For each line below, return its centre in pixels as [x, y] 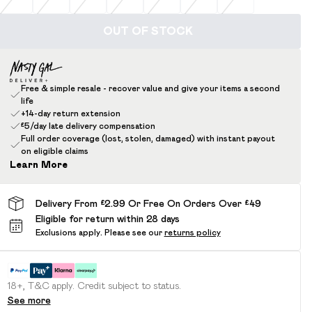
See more [29, 300]
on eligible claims [54, 151]
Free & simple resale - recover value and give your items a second [150, 88]
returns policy [192, 232]
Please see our [133, 232]
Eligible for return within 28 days [107, 219]
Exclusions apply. [69, 232]
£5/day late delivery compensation [88, 126]
